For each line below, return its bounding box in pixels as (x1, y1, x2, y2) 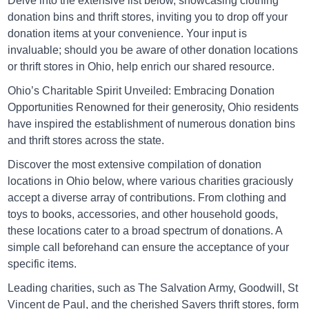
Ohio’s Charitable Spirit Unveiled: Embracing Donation (8, 84, 275, 97)
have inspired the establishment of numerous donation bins (8, 117, 296, 130)
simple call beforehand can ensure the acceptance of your (8, 241, 290, 254)
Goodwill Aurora (77, 160, 154, 172)
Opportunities (8, 101, 77, 113)
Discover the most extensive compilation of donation (8, 159, 262, 171)
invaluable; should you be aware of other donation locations (8, 43, 299, 56)
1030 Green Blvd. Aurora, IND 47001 (52, 182, 213, 194)
